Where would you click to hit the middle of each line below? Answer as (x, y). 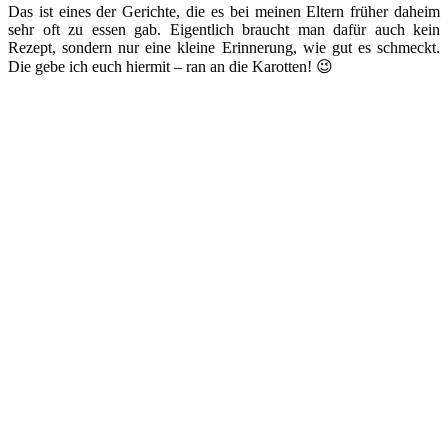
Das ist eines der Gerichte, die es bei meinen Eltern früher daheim (224, 11)
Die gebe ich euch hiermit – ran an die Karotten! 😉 (170, 66)
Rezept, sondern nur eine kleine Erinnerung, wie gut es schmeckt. (224, 47)
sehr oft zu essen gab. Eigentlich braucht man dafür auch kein (224, 29)
